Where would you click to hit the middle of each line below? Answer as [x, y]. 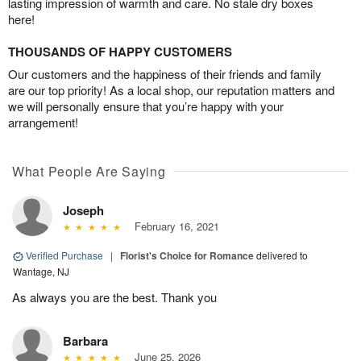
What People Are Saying [89, 172]
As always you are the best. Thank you [114, 297]
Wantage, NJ [41, 272]
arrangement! [43, 122]
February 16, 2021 [173, 226]
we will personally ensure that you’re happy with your [146, 106]
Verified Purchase [64, 255]
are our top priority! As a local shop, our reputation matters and [171, 90]
